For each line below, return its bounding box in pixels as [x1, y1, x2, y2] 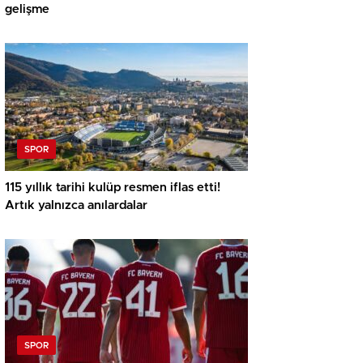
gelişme [5, 3, 49, 16]
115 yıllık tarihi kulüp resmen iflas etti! [5, 181, 220, 194]
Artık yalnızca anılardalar [5, 199, 147, 212]
